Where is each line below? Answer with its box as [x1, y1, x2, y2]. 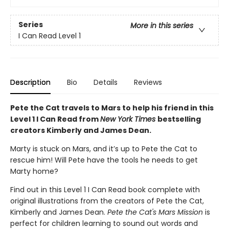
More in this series [130, 20, 193, 31]
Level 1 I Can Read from [10, 114, 100, 125]
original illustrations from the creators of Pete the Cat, [10, 196, 204, 207]
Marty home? [10, 166, 58, 177]
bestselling [157, 114, 201, 125]
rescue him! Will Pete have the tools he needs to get [10, 155, 198, 166]
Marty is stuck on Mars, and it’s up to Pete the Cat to [10, 144, 197, 154]
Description [10, 77, 51, 88]
